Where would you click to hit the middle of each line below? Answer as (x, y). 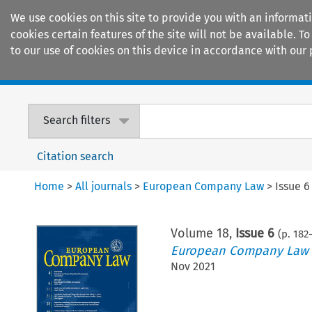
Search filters (77, 120)
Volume (193, 233)
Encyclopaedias (257, 70)
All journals (104, 186)
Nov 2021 (193, 266)
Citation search (76, 156)
